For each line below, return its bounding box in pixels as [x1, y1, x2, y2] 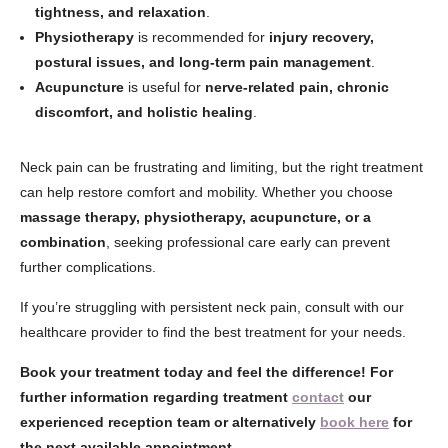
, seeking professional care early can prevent [106, 234, 390, 250]
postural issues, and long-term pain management [35, 54, 371, 70]
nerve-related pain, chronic [205, 79, 389, 95]
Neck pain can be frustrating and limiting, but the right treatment [20, 159, 423, 175]
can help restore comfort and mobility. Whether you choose [20, 184, 393, 200]
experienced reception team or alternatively [20, 414, 320, 430]
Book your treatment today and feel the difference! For [20, 364, 393, 380]
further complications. [20, 259, 156, 275]
